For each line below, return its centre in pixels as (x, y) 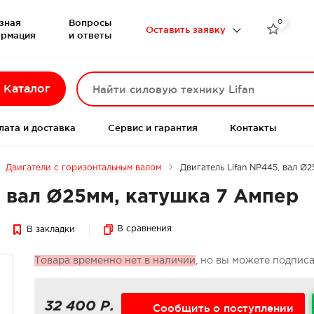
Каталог (27, 88)
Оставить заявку (185, 29)
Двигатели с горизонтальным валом (83, 168)
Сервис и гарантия (152, 128)
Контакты (253, 128)
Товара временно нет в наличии (115, 261)
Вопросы (90, 22)
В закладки (51, 230)
